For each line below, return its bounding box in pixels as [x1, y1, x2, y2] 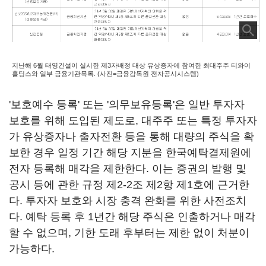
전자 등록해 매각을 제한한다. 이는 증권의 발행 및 [9, 163, 246, 175]
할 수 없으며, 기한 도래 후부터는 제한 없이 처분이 [9, 227, 249, 239]
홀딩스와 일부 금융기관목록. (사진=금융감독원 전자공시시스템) [12, 69, 199, 77]
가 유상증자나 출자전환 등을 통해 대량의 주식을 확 [9, 131, 254, 142]
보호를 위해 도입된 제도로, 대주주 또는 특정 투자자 [9, 115, 257, 126]
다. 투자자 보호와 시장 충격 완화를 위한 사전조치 [9, 195, 246, 207]
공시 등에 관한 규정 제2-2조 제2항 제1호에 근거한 [9, 179, 249, 191]
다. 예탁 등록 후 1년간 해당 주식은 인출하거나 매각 [9, 211, 255, 223]
